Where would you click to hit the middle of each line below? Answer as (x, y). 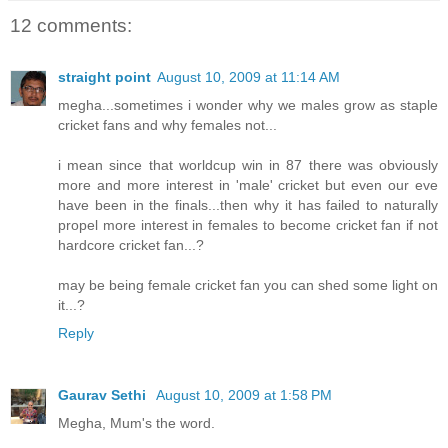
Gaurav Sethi (104, 394)
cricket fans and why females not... (167, 124)
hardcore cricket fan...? (131, 244)
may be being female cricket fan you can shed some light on (248, 284)
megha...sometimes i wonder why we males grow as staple (248, 104)
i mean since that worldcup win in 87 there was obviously (248, 164)
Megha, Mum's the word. (136, 422)
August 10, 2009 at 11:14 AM (248, 76)
